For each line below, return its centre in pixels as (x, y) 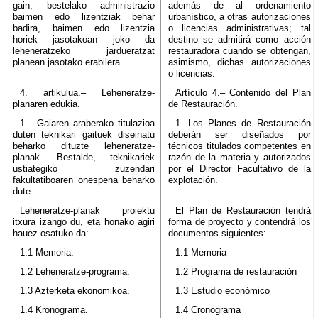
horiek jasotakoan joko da (84, 39)
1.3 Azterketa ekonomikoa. (75, 290)
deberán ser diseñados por (240, 134)
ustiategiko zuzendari (84, 168)
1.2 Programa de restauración (236, 271)
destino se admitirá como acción (240, 39)
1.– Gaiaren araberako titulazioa (87, 123)
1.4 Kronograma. (54, 309)
